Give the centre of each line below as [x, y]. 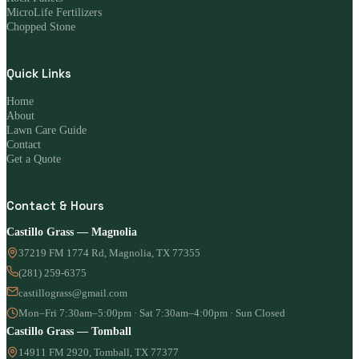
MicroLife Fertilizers [54, 13]
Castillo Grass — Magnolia [72, 232]
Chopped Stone [41, 27]
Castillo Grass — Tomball [69, 332]
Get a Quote [34, 159]
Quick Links [39, 74]
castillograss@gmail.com [73, 293]
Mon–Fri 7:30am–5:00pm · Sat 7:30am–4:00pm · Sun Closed [152, 313]
